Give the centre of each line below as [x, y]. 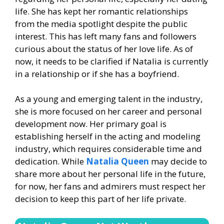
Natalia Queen [117, 161]
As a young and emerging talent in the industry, [109, 99]
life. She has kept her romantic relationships [101, 11]
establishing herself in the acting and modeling [108, 136]
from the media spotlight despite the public [101, 23]
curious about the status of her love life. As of [104, 48]
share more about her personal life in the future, [110, 174]
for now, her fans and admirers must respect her [110, 186]
